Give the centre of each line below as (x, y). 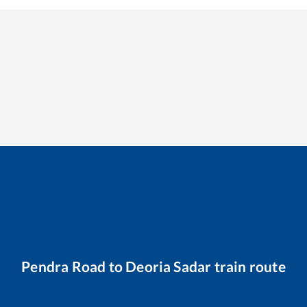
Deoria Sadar (169, 266)
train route (248, 266)
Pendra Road (64, 266)
